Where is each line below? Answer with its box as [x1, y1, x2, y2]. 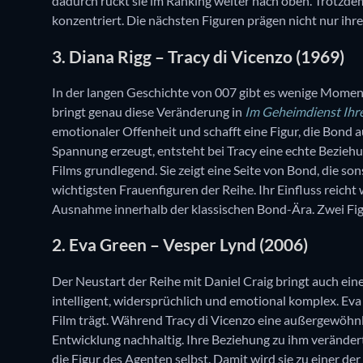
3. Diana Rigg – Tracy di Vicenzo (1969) [52, 45, 344, 66]
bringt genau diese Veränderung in [52, 104, 245, 120]
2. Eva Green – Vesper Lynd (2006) [52, 234, 308, 255]
